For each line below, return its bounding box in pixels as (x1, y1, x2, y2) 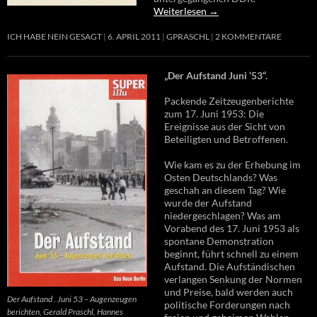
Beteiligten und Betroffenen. (164, 132, 288, 145)
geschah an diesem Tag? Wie (164, 183, 286, 196)
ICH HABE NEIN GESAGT (7, 30, 102, 42)
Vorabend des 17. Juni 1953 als (164, 221, 299, 234)
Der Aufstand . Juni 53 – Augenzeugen (7, 293, 137, 304)
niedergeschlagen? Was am (164, 209, 281, 221)
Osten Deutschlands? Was (164, 171, 277, 183)
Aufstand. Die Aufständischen (164, 260, 295, 272)
